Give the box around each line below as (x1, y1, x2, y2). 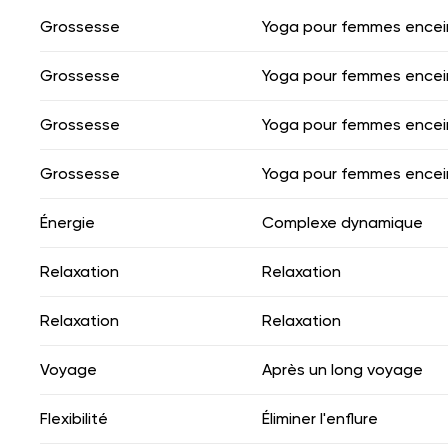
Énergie (40, 212, 95, 232)
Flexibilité (40, 408, 108, 428)
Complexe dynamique (262, 212, 423, 232)
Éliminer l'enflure (262, 408, 378, 428)
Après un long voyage (262, 359, 423, 379)
